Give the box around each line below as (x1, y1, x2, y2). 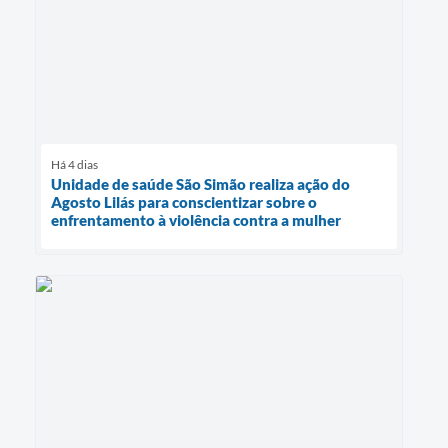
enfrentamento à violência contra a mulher (51, 210, 341, 229)
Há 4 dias (51, 156, 98, 172)
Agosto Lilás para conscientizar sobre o (51, 192, 317, 211)
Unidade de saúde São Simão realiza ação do (51, 174, 350, 193)
